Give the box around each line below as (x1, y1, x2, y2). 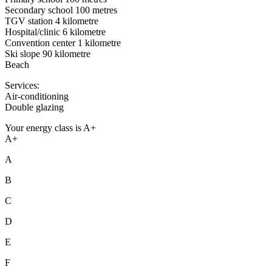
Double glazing (5, 101, 64, 112)
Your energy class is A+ (5, 122, 96, 133)
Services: (5, 80, 39, 90)
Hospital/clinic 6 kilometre (5, 26, 106, 37)
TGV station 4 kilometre (5, 15, 98, 26)
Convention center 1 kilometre (5, 37, 121, 48)
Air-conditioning (5, 90, 69, 101)
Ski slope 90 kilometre (5, 48, 90, 59)
